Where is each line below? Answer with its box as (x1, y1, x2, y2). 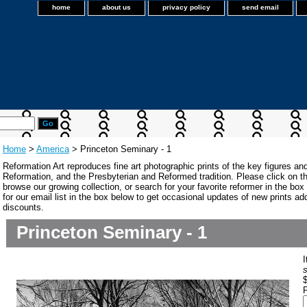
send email (242, 3, 279, 11)
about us (102, 3, 131, 11)
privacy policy (162, 3, 210, 11)
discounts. (3, 202, 44, 212)
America (36, 144, 69, 154)
